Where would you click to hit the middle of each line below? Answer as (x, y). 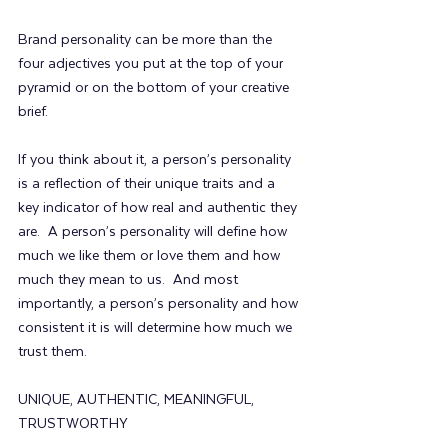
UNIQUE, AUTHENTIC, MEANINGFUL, (138, 399)
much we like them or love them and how (151, 255)
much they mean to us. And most (130, 279)
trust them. (52, 351)
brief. (35, 111)
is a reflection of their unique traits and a (148, 183)
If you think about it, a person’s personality (156, 159)
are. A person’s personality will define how (154, 231)
